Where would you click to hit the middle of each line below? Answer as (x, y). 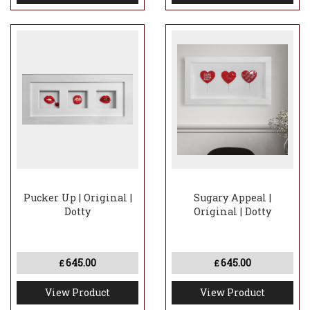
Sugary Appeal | (232, 198)
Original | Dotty (232, 212)
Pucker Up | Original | (77, 198)
